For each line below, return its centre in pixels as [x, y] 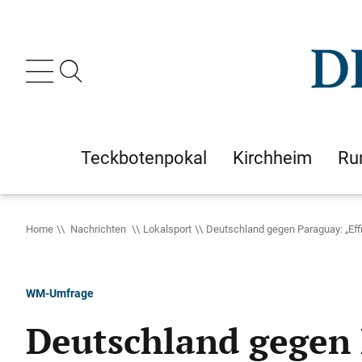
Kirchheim [272, 158]
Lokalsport [167, 229]
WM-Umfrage [60, 293]
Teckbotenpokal [144, 158]
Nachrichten [98, 229]
